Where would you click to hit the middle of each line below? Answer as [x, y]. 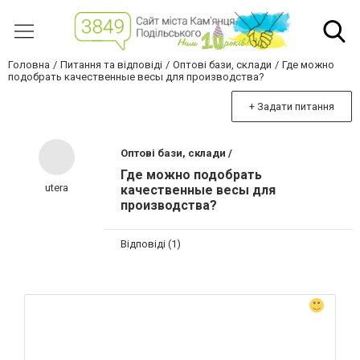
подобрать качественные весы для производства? [136, 77]
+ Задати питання [292, 107]
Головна [29, 65]
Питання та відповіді [111, 65]
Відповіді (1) [151, 243]
